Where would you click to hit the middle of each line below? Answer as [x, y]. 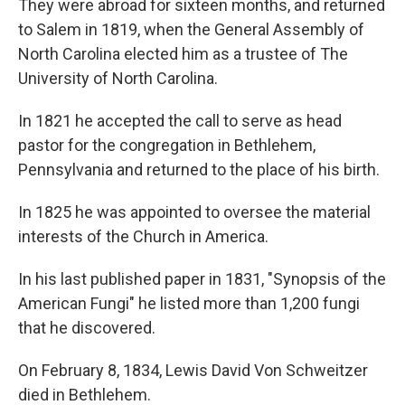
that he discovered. [87, 328]
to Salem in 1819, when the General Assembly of [191, 29]
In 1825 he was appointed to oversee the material [194, 212]
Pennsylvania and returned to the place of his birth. [199, 170]
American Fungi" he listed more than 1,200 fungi [189, 303]
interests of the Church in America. [143, 236]
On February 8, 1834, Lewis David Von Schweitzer [193, 370]
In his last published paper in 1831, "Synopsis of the [202, 279]
